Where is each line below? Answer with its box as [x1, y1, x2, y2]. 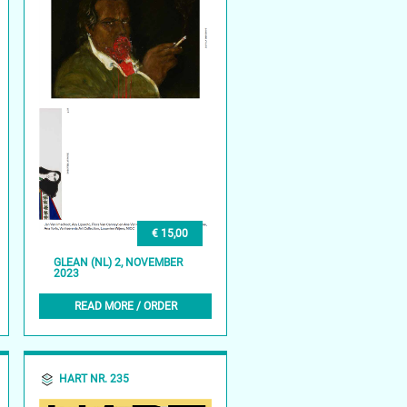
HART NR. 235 [59, 372, 130, 386]
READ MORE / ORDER [74, 299, 177, 313]
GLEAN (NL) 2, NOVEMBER [54, 256, 184, 270]
